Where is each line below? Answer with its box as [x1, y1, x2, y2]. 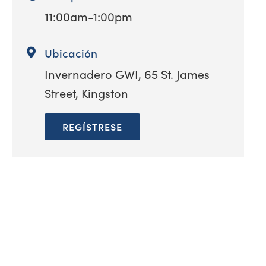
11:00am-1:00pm [45, 8, 132, 24]
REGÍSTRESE [62, 119, 122, 133]
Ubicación [45, 45, 97, 61]
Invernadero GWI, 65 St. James [45, 65, 210, 82]
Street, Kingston [45, 84, 128, 101]
